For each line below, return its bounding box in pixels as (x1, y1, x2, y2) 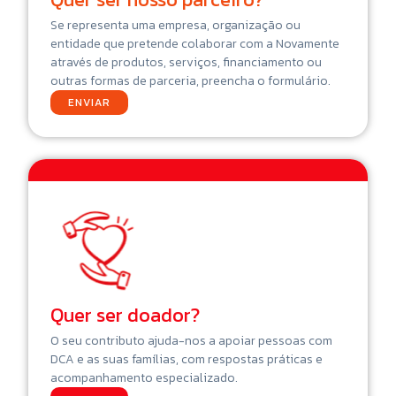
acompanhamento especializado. (50, 368, 238, 387)
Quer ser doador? (50, 300, 200, 330)
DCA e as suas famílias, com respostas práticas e (50, 349, 323, 369)
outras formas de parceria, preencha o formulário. (50, 71, 331, 90)
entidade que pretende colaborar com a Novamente (50, 34, 339, 53)
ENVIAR (68, 94, 110, 110)
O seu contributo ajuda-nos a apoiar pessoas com (50, 331, 332, 350)
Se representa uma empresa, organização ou (50, 15, 301, 34)
